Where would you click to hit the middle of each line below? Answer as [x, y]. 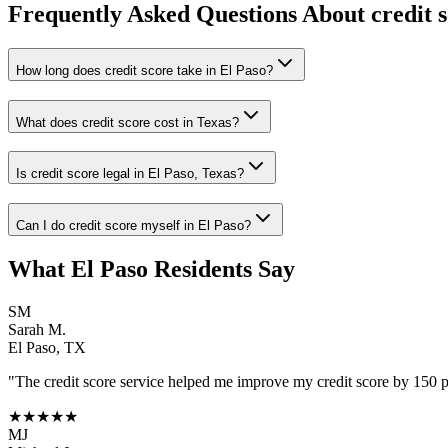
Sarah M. [37, 329]
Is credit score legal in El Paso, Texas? [130, 174]
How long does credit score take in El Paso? [144, 70]
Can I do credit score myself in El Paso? [133, 226]
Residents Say [221, 269]
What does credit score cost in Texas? [127, 122]
